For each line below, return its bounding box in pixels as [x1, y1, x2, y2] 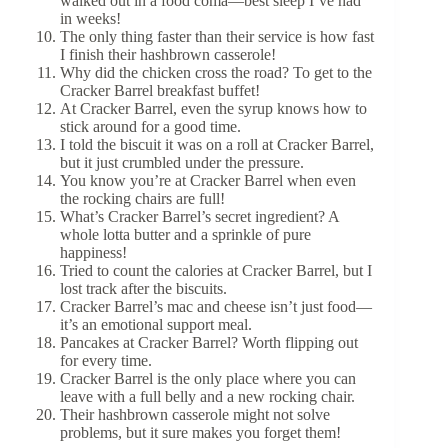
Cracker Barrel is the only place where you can [60, 369, 356, 387]
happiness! [60, 243, 131, 261]
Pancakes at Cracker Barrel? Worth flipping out [60, 333, 358, 351]
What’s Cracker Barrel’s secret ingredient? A [60, 207, 339, 225]
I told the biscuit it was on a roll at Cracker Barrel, [60, 135, 374, 153]
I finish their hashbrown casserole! [60, 45, 276, 63]
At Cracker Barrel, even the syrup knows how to [60, 99, 367, 117]
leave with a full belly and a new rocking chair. [60, 387, 359, 405]
